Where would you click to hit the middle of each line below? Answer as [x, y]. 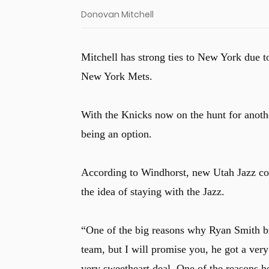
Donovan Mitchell [117, 15]
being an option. [116, 134]
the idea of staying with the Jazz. [153, 192]
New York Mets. [116, 77]
